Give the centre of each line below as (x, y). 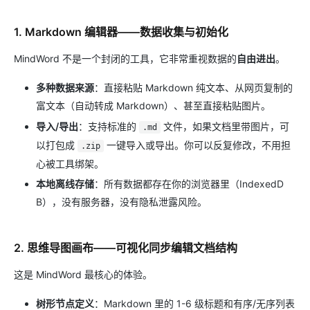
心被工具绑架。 (70, 163)
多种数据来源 (65, 88)
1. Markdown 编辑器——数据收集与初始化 (121, 32)
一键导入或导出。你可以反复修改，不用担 (197, 145)
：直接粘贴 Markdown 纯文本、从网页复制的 (193, 88)
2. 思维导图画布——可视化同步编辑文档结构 (126, 248)
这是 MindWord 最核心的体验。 (83, 275)
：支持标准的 (109, 126)
